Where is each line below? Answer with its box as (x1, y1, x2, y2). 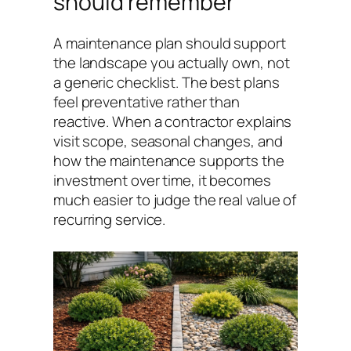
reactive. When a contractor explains (53, 110, 292, 132)
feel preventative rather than (53, 91, 241, 112)
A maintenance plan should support (53, 32, 286, 53)
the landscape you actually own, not (53, 52, 290, 73)
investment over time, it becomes (53, 169, 271, 190)
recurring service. (53, 208, 166, 230)
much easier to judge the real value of (53, 189, 297, 210)
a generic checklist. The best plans (53, 71, 280, 92)
